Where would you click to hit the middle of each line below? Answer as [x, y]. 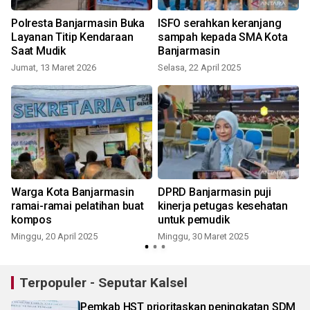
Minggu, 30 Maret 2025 [203, 237]
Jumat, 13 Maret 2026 [54, 68]
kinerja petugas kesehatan [223, 206]
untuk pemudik [194, 220]
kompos [31, 220]
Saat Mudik [38, 51]
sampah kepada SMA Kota [223, 37]
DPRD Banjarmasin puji [215, 192]
